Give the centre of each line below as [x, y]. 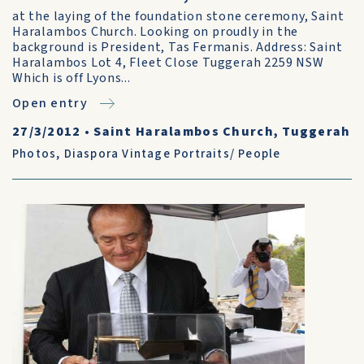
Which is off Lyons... [71, 78]
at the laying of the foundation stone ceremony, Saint [178, 16]
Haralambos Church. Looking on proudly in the [156, 32]
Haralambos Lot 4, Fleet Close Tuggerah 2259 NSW [168, 63]
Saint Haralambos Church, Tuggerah [222, 132]
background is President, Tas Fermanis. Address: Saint [178, 47]
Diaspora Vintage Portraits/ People [172, 154]
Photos [35, 154]
